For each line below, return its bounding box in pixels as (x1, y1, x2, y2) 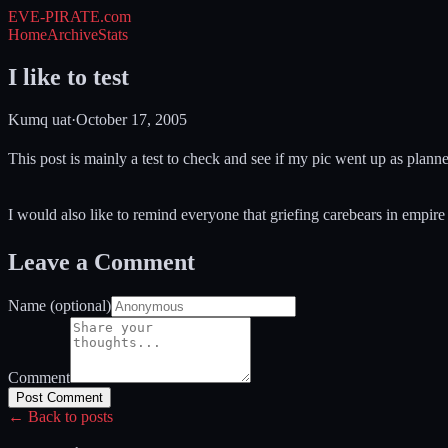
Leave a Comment (8, 248, 195, 275)
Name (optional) (8, 296, 111, 314)
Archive (47, 26, 98, 43)
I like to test (8, 63, 129, 90)
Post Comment (16, 389, 103, 405)
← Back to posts (8, 407, 113, 425)
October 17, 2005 (76, 110, 187, 128)
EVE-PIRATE (8, 8, 100, 25)
